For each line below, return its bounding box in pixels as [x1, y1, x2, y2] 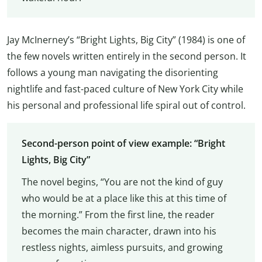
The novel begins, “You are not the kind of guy [21, 175, 223, 188]
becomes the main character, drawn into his [21, 224, 216, 237]
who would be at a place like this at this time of [21, 191, 226, 205]
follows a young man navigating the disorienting [7, 66, 218, 80]
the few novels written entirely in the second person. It [7, 50, 246, 63]
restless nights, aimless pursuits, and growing [21, 240, 223, 254]
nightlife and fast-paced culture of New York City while [7, 82, 243, 96]
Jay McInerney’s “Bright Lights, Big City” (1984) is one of [7, 33, 245, 47]
